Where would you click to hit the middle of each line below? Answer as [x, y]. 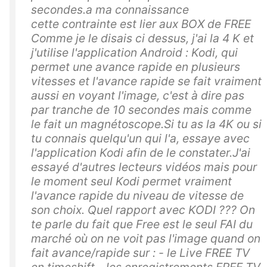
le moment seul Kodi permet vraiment [131, 181]
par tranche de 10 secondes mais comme [141, 110]
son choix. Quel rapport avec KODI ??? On [143, 210]
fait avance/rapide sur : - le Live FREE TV [140, 253]
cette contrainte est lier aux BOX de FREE [141, 24]
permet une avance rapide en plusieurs [136, 67]
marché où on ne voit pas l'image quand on [146, 239]
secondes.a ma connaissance [110, 10]
